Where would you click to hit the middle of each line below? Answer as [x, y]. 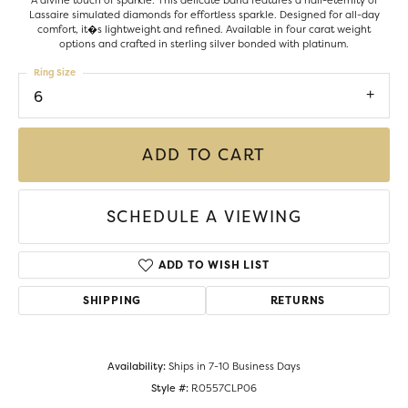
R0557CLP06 [224, 388]
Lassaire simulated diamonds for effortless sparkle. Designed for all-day [204, 15]
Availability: [137, 367]
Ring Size [55, 72]
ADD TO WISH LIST [214, 265]
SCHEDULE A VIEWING [204, 216]
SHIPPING [112, 301]
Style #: [170, 388]
